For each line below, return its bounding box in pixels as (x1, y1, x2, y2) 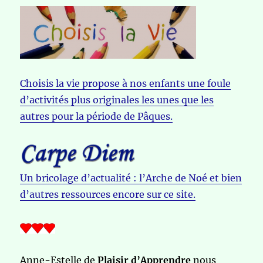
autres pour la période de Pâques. (20, 110, 173, 122)
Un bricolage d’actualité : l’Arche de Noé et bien (20, 172, 242, 184)
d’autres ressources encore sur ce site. (20, 188, 196, 201)
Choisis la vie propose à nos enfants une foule (20, 77, 231, 89)
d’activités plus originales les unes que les (20, 93, 214, 106)
